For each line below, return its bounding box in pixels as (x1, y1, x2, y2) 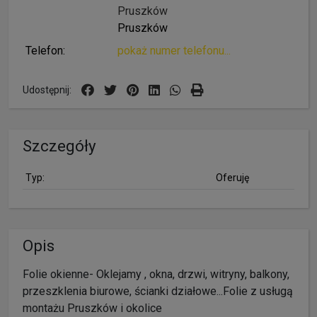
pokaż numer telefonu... (117, 43, 231, 57)
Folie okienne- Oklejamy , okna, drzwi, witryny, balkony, (23, 267, 289, 281)
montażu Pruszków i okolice (23, 301, 162, 315)
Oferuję (216, 171, 249, 183)
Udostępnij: (23, 83, 71, 96)
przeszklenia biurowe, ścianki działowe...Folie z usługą (23, 284, 293, 298)
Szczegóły (23, 136, 96, 155)
